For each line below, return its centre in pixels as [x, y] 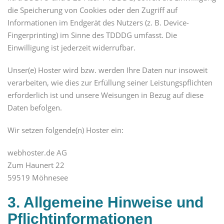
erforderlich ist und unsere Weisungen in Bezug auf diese [105, 95]
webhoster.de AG [37, 152]
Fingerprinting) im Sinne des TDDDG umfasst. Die [92, 35]
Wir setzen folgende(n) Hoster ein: [65, 130]
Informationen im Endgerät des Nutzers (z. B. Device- [98, 22]
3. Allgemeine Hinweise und [105, 202]
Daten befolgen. [35, 107]
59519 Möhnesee [38, 177]
